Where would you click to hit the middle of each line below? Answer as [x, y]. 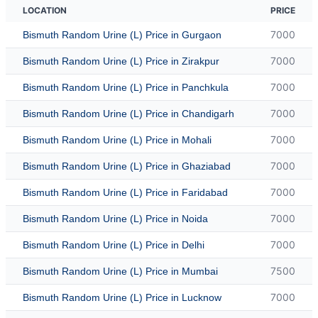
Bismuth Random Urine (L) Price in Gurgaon [122, 34]
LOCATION [45, 10]
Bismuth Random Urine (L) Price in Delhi [114, 245]
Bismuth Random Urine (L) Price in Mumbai [120, 271]
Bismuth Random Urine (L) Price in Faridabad [125, 192]
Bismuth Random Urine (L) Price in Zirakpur [121, 61]
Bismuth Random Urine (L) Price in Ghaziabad [127, 166]
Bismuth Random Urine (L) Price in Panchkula [126, 87]
